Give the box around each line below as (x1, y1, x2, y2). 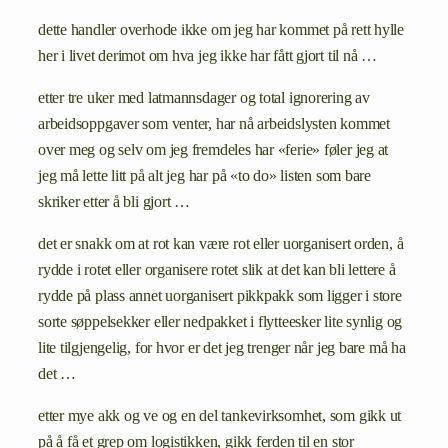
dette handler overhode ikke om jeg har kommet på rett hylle (38, 20, 405, 39)
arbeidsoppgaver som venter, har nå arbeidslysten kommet (38, 114, 390, 133)
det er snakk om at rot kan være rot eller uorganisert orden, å (38, 235, 404, 254)
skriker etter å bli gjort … (38, 192, 191, 211)
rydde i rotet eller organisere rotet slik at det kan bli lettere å (38, 261, 396, 280)
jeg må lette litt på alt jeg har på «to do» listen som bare (38, 166, 372, 185)
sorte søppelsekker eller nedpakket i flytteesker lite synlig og (38, 313, 403, 332)
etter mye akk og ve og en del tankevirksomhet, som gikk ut (38, 407, 402, 426)
